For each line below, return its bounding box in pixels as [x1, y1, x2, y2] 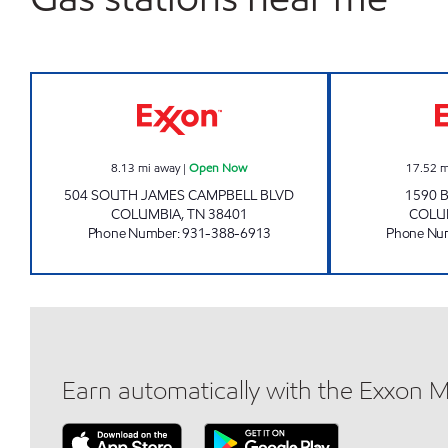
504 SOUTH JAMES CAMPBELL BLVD [64, 186, 295, 205]
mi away [138, 159, 181, 176]
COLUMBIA [110, 205, 181, 224]
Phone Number [87, 224, 177, 243]
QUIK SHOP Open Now [178, 73, 345, 94]
